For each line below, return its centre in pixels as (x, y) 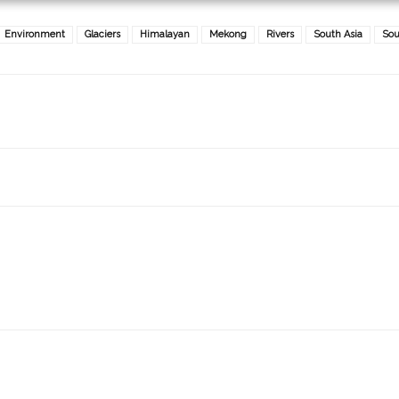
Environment (35, 34)
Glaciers (102, 34)
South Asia (338, 34)
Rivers (280, 34)
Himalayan (165, 34)
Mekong (228, 34)
